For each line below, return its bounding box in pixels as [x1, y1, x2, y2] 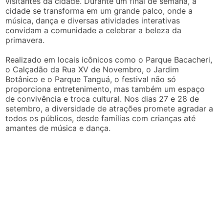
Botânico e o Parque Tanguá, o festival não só [5, 74, 176, 85]
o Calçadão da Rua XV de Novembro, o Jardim [5, 65, 179, 75]
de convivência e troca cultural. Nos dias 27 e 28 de [5, 94, 199, 104]
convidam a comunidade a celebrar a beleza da [5, 25, 182, 36]
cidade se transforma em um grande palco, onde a [5, 6, 193, 16]
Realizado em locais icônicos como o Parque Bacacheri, [5, 55, 213, 65]
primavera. [5, 35, 45, 45]
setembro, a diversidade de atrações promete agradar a [5, 104, 214, 114]
